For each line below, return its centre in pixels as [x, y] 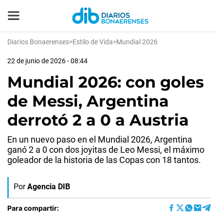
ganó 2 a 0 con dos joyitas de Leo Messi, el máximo [106, 150]
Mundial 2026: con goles [106, 82]
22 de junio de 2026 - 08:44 [47, 61]
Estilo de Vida [93, 42]
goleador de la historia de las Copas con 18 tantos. [104, 160]
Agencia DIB [49, 187]
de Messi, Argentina [88, 101]
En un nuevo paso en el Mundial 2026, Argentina [100, 139]
